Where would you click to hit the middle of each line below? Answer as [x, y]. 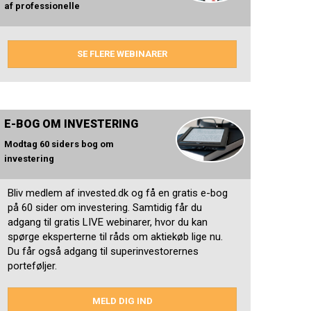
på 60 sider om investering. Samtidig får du [105, 208]
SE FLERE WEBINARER [122, 54]
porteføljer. [32, 266]
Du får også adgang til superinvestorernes [103, 252]
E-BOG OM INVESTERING [71, 124]
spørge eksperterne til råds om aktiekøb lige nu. [115, 237]
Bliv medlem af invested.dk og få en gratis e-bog [118, 193]
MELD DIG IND [122, 301]
